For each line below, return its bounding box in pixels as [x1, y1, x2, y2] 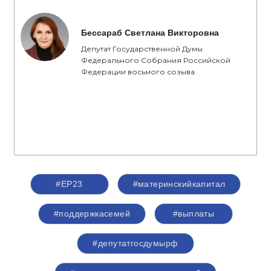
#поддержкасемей [53, 209, 131, 218]
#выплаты [172, 209, 215, 218]
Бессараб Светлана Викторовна [81, 28, 219, 38]
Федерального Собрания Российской [81, 56, 230, 65]
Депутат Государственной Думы [81, 44, 203, 53]
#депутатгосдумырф [93, 238, 178, 248]
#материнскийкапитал [132, 179, 226, 189]
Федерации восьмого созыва [81, 67, 195, 76]
